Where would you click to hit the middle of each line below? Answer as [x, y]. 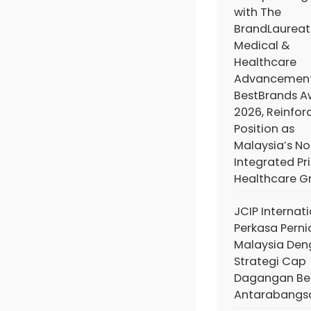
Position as [264, 129]
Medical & [262, 46]
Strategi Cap [270, 262]
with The [258, 12]
